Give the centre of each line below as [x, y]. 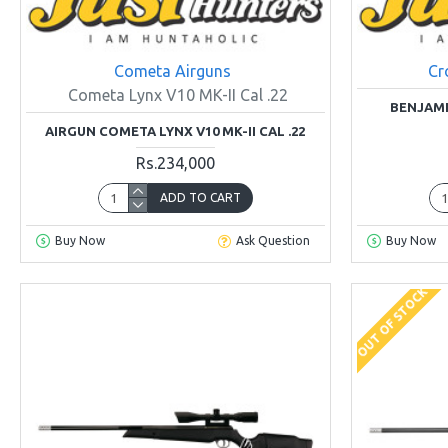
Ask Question [273, 241]
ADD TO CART [200, 197]
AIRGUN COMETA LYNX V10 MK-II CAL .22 [175, 130]
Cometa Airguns [173, 70]
